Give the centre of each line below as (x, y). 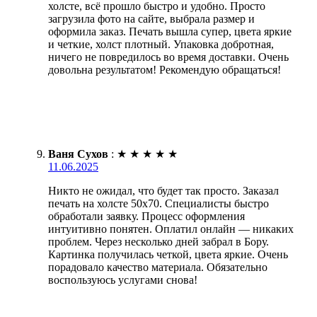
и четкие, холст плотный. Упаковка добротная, (161, 44)
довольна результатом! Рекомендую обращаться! (165, 69)
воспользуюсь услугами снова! (123, 279)
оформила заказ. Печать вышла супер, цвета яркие (170, 31)
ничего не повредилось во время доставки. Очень (168, 57)
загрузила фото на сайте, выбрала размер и (151, 18)
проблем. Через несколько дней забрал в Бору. (158, 241)
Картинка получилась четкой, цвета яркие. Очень (168, 254)
